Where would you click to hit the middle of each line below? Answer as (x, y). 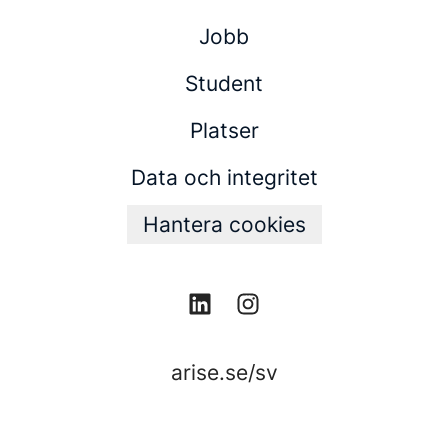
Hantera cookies (224, 224)
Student (224, 83)
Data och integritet (224, 177)
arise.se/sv (224, 373)
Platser (224, 130)
